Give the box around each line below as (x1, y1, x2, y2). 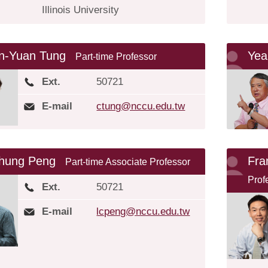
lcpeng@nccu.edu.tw (96, 205, 190, 217)
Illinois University (42, 4, 120, 16)
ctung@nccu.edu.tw (96, 100, 185, 112)
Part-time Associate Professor (65, 156, 191, 167)
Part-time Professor (75, 51, 157, 62)
